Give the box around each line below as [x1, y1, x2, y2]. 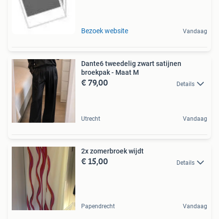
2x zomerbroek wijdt [81, 147, 144, 155]
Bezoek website [81, 27, 128, 35]
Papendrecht [81, 203, 115, 210]
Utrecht [81, 115, 100, 123]
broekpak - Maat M [81, 68, 139, 77]
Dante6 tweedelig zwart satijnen [81, 60, 181, 68]
